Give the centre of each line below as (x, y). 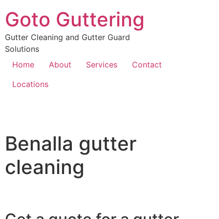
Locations (30, 84)
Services (102, 65)
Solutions (22, 49)
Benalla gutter (71, 143)
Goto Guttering (75, 19)
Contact (147, 65)
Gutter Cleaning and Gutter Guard (67, 37)
